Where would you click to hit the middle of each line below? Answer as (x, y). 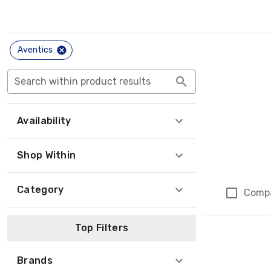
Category (41, 190)
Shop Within (47, 155)
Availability (44, 121)
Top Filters (102, 228)
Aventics (35, 50)
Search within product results (83, 81)
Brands (35, 260)
